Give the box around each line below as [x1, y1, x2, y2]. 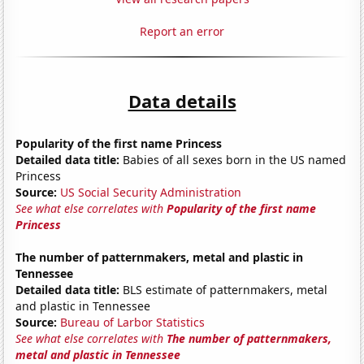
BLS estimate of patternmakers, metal [119, 281, 328, 297]
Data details [128, 88, 236, 113]
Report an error [140, 23, 224, 39]
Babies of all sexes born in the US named [119, 151, 347, 167]
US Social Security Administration [60, 184, 242, 200]
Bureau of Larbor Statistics [60, 314, 206, 330]
